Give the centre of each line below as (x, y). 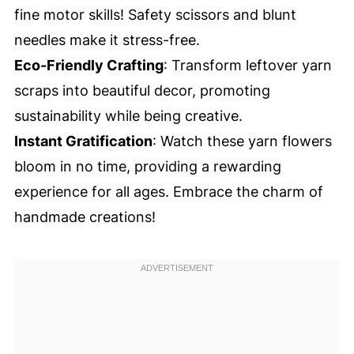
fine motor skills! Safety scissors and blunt (155, 15)
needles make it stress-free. (107, 40)
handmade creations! (85, 217)
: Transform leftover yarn (247, 66)
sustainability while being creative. (128, 116)
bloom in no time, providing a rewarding (147, 167)
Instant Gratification (83, 141)
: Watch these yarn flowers (242, 141)
